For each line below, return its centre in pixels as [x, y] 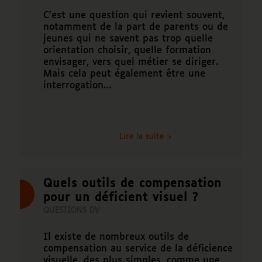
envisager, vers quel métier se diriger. [130, 62]
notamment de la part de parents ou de [135, 27]
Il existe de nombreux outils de [116, 237]
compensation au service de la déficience [138, 249]
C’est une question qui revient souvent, [134, 15]
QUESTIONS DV [71, 211]
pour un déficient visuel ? [120, 198]
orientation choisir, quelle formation [127, 50]
